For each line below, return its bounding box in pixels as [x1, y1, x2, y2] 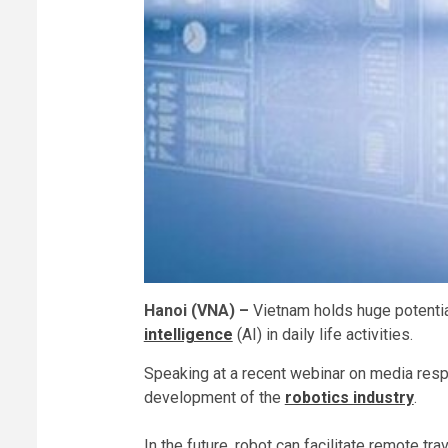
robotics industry [284, 388, 414, 408]
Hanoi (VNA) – [143, 301, 253, 321]
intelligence [143, 325, 233, 345]
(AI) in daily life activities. [232, 325, 413, 345]
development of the [143, 388, 285, 408]
